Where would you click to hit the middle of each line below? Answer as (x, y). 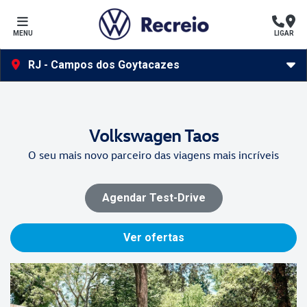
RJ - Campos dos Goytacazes (102, 65)
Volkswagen (135, 135)
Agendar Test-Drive (153, 198)
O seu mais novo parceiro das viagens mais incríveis (153, 155)
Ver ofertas (153, 237)
